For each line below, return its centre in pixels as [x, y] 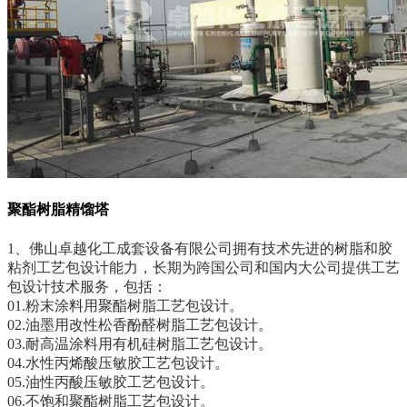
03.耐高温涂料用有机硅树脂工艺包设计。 [140, 343]
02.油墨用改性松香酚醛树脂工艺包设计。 [142, 324]
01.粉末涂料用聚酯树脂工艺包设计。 [125, 305]
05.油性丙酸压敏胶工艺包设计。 [113, 382]
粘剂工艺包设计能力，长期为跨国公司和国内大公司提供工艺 [203, 267]
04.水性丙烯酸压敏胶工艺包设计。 [120, 362]
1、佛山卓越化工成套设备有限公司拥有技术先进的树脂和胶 [200, 248]
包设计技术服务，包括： [87, 286]
